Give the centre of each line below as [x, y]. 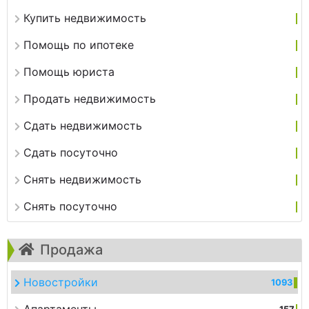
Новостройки [61, 282]
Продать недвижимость [90, 99]
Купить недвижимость [85, 18]
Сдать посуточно [71, 153]
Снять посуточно [70, 207]
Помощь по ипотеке [79, 45]
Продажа [71, 250]
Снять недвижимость [82, 180]
